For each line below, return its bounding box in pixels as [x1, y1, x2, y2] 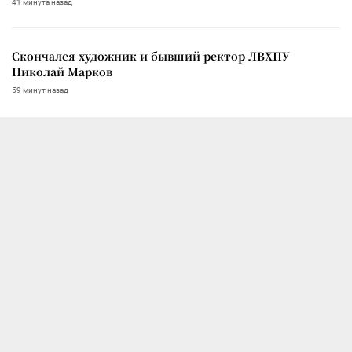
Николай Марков [12, 63, 112, 79]
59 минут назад [12, 85, 68, 94]
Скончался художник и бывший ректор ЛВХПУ [12, 47, 290, 64]
